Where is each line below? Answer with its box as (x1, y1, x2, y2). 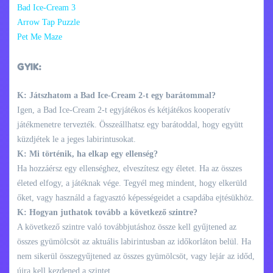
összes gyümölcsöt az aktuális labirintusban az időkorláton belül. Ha (17, 236, 251, 246)
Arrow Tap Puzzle (17, 17, 80, 27)
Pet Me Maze (17, 32, 62, 41)
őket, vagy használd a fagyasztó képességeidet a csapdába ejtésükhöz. (17, 193, 254, 202)
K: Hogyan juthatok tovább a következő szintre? (17, 207, 197, 217)
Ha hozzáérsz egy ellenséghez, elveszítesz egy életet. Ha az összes (17, 163, 242, 173)
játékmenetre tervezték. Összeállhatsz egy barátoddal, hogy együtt (17, 119, 243, 129)
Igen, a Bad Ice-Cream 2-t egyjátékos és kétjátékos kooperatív (17, 105, 230, 115)
